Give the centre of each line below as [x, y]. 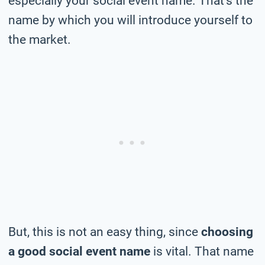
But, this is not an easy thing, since [105, 232]
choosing [227, 232]
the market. [40, 39]
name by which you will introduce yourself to [130, 20]
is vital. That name [202, 251]
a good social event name [79, 251]
